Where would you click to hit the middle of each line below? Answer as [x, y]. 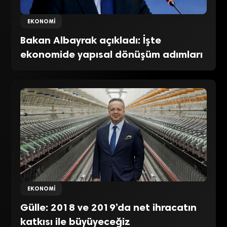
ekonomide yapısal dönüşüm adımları [112, 54]
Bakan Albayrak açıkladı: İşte [91, 40]
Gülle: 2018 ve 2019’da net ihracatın [109, 207]
